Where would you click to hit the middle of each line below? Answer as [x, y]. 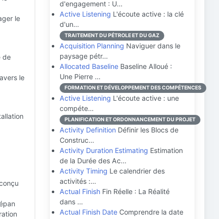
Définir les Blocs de [147, 130]
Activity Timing [84, 171]
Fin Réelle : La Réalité [135, 191]
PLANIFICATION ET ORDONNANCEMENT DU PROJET [130, 120]
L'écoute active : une [145, 98]
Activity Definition [88, 130]
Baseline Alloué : [145, 66]
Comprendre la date [150, 212]
